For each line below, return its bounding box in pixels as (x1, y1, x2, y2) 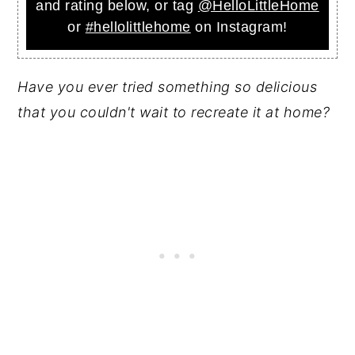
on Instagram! (190, 18, 288, 35)
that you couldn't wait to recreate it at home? (17, 103, 330, 120)
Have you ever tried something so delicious (17, 78, 318, 95)
